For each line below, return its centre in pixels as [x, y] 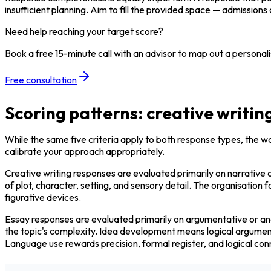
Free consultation [41, 80]
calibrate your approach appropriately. [85, 151]
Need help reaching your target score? [84, 31]
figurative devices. [43, 197]
